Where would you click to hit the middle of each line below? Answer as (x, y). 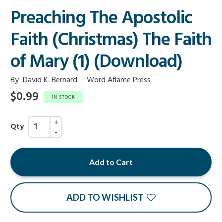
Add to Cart (111, 162)
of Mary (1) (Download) (96, 62)
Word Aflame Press (119, 81)
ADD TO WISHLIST (105, 197)
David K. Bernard (50, 81)
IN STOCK (63, 97)
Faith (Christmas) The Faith (111, 41)
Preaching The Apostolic (101, 19)
